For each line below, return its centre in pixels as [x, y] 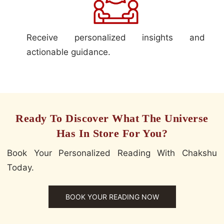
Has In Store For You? [112, 133]
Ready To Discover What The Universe [112, 118]
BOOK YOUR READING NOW [112, 197]
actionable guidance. [68, 52]
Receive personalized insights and [116, 38]
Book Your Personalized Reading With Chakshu [112, 153]
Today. [20, 168]
